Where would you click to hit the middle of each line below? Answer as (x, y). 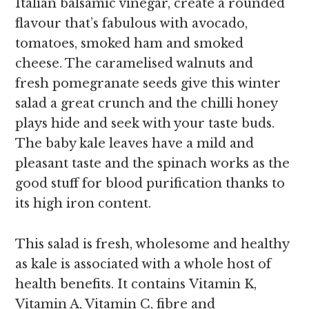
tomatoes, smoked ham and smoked (130, 44)
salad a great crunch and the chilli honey (147, 104)
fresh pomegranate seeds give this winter (148, 84)
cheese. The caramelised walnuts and (134, 64)
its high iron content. (83, 204)
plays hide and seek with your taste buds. (145, 124)
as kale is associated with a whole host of (143, 265)
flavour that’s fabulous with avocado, (132, 24)
